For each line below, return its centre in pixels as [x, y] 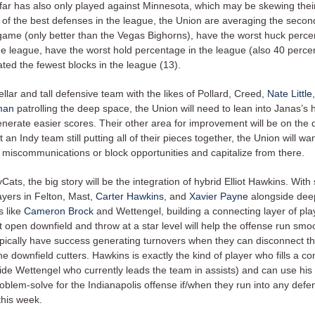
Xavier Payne [219, 196]
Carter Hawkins [130, 196]
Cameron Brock [59, 211]
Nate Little [290, 94]
